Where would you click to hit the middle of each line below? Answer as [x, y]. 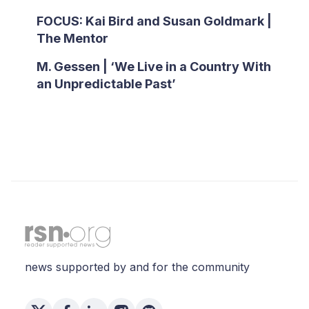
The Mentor [72, 38]
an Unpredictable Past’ [106, 84]
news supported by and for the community [137, 267]
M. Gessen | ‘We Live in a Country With [153, 67]
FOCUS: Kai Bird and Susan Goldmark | [154, 21]
